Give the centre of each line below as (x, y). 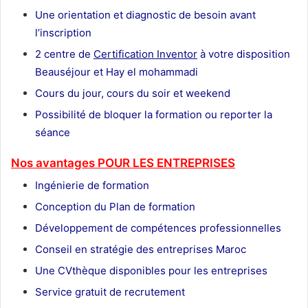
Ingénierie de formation (92, 186)
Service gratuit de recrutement (111, 292)
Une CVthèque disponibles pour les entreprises (151, 271)
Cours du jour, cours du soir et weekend (133, 93)
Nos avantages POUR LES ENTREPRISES (123, 163)
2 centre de (64, 54)
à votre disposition (244, 54)
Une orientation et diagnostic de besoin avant (145, 14)
